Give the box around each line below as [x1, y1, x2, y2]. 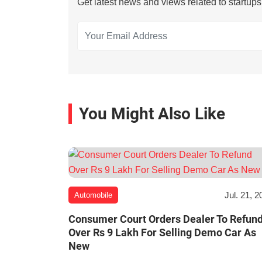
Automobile [74, 191, 112, 200]
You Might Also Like [79, 104, 225, 124]
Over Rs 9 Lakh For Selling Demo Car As [68, 226, 256, 239]
